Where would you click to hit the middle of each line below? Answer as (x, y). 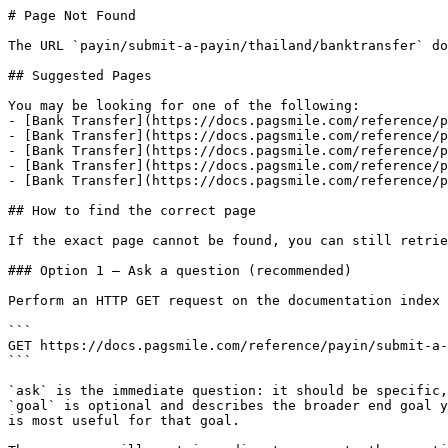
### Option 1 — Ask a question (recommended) (180, 270)
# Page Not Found (72, 15)
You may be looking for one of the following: (184, 105)
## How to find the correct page (132, 210)
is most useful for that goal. (124, 420)
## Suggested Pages (80, 75)
